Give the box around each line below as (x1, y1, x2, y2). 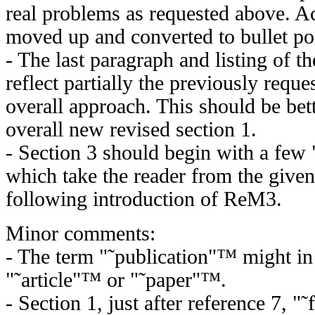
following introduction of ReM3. (6, 187, 282, 210)
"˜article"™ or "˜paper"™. (6, 268, 226, 291)
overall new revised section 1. (6, 117, 257, 141)
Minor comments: (6, 221, 155, 245)
